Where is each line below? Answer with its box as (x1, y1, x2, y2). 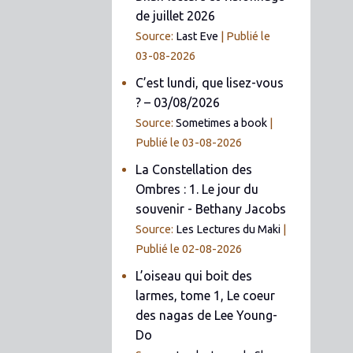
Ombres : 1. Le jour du (136, 181, 259, 196)
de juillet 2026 (136, 8, 216, 23)
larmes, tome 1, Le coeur (136, 288, 276, 303)
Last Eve (176, 29, 219, 43)
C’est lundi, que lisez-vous (136, 75, 284, 90)
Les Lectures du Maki (176, 222, 281, 236)
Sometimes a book (176, 116, 268, 129)
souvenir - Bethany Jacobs (136, 201, 287, 216)
